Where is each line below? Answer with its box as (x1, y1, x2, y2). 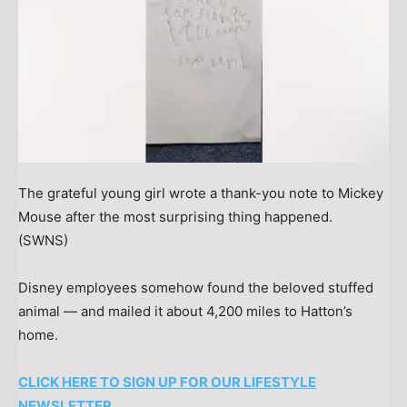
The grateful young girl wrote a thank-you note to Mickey (18, 184, 383, 202)
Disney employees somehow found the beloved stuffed (18, 278, 373, 296)
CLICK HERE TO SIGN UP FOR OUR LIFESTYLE (18, 372, 316, 391)
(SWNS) (18, 231, 68, 249)
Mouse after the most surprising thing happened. (18, 207, 336, 225)
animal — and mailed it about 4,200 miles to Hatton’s (18, 302, 352, 320)
